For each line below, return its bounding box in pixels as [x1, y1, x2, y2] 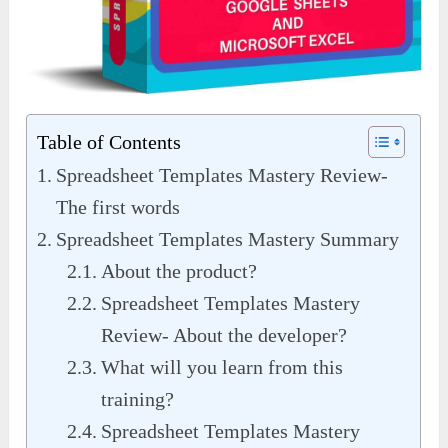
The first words [56, 195, 181, 218]
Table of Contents [37, 130, 182, 153]
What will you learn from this [101, 355, 344, 378]
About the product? [101, 259, 258, 282]
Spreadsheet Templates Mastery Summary [56, 227, 400, 250]
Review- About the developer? [101, 323, 348, 346]
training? [101, 387, 175, 410]
